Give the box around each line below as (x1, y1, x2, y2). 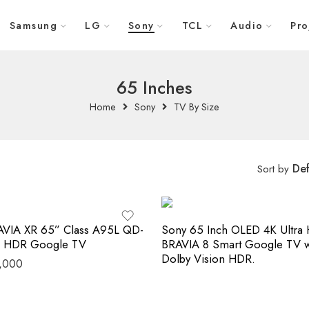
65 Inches (117, 75, 192, 101)
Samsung (9, 18, 58, 32)
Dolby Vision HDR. (161, 250, 255, 267)
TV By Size (174, 99, 219, 114)
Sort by (257, 161, 289, 177)
